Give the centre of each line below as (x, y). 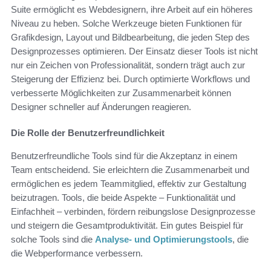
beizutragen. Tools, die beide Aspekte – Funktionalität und (123, 197)
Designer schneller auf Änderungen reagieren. (101, 106)
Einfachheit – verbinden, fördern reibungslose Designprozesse (133, 211)
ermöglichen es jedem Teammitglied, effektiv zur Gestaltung (129, 183)
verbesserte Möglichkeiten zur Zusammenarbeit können (121, 93)
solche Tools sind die (53, 239)
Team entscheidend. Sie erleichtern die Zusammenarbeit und (130, 169)
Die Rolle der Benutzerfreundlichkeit (88, 132)
